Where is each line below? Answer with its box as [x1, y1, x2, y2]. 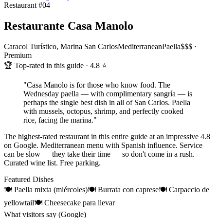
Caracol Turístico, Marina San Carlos [4, 42, 118, 51]
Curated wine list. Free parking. [4, 158, 101, 167]
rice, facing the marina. [23, 115, 93, 124]
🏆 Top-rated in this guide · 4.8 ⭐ [4, 61, 107, 70]
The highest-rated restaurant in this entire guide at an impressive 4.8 [4, 132, 210, 141]
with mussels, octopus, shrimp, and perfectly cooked [23, 107, 183, 115]
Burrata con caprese [98, 185, 159, 194]
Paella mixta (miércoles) [14, 185, 88, 194]
